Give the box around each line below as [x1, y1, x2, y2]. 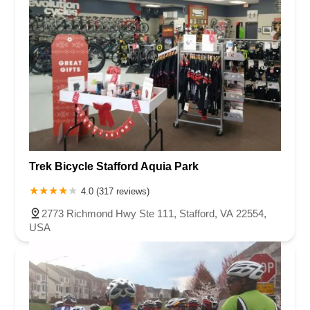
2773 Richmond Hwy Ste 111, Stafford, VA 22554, [42, 208, 266, 220]
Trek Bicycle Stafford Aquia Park [29, 161, 199, 173]
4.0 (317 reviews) [81, 186, 149, 197]
